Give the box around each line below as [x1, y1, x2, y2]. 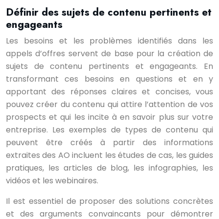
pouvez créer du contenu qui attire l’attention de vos [6, 99, 213, 110]
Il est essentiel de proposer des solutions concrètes [6, 196, 213, 207]
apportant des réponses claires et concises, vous [6, 86, 213, 97]
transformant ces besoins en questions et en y [6, 73, 213, 85]
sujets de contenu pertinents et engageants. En [6, 61, 213, 72]
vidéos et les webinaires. [6, 175, 98, 186]
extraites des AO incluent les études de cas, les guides [6, 150, 213, 161]
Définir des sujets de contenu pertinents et [6, 5, 212, 20]
